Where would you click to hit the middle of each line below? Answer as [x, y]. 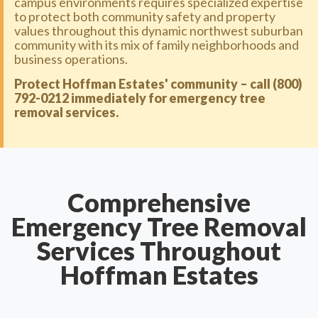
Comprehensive [159, 202]
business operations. [71, 59]
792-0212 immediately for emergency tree [140, 98]
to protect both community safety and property [145, 16]
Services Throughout [159, 251]
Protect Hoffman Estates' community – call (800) [158, 84]
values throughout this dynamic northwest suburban [159, 31]
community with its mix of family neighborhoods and [157, 45]
